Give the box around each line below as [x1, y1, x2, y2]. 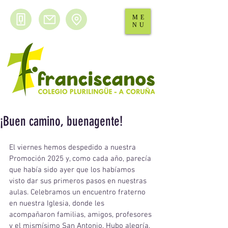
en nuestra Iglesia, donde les [9, 199, 106, 208]
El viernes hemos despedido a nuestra [9, 143, 138, 152]
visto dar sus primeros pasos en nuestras [9, 177, 149, 186]
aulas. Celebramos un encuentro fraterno [9, 188, 148, 197]
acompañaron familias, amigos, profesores [9, 210, 154, 219]
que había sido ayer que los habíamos [9, 165, 137, 175]
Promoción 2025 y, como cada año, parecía [9, 154, 153, 163]
